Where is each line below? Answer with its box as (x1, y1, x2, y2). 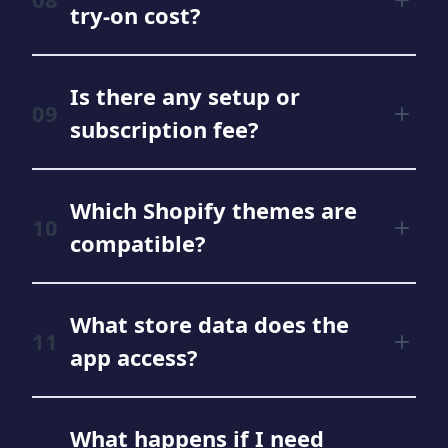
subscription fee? (70, 114, 259, 144)
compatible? (70, 228, 206, 258)
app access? (70, 342, 198, 372)
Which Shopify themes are (70, 195, 357, 225)
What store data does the (70, 309, 349, 339)
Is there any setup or (70, 81, 300, 111)
